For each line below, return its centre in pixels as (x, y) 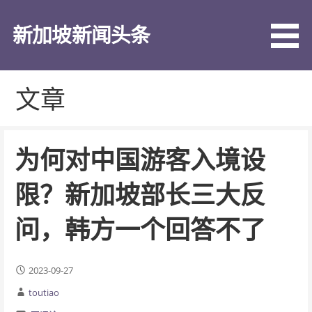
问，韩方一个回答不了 (140, 229)
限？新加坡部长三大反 (140, 194)
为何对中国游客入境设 (140, 159)
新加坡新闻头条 (81, 35)
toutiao (44, 292)
